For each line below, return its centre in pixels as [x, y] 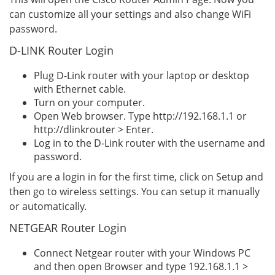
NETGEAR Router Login [68, 228]
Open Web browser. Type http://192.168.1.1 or [140, 116]
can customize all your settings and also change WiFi [130, 14]
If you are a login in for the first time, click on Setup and [136, 177]
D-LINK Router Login [61, 50]
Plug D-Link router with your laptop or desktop [141, 76]
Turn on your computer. [89, 103]
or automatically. [48, 206]
